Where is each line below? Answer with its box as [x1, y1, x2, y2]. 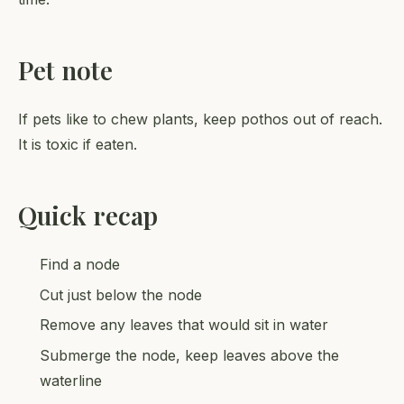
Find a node [40, 255, 120, 274]
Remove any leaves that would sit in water [40, 316, 328, 335]
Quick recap [18, 198, 158, 233]
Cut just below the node [40, 285, 202, 304]
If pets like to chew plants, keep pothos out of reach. [18, 110, 382, 129]
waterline [40, 371, 102, 390]
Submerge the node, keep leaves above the [40, 345, 339, 364]
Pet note [18, 53, 113, 87]
